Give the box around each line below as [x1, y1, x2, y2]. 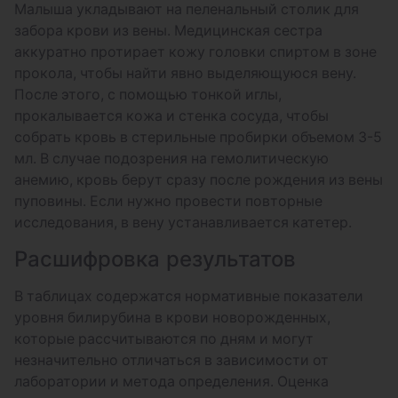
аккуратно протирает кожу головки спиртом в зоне [14, 43, 377, 61]
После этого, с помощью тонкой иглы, [14, 85, 282, 104]
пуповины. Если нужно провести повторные [14, 192, 322, 211]
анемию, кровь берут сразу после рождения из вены [14, 171, 383, 189]
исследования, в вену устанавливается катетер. [14, 213, 352, 232]
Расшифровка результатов [14, 246, 302, 273]
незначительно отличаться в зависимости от [14, 351, 329, 370]
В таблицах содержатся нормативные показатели [14, 287, 363, 306]
